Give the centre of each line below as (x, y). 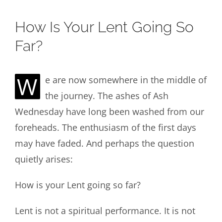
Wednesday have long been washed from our (109, 111)
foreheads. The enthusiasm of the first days (105, 127)
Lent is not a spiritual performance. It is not (105, 210)
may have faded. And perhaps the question (104, 143)
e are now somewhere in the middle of (126, 80)
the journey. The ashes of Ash (107, 95)
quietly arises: (44, 159)
